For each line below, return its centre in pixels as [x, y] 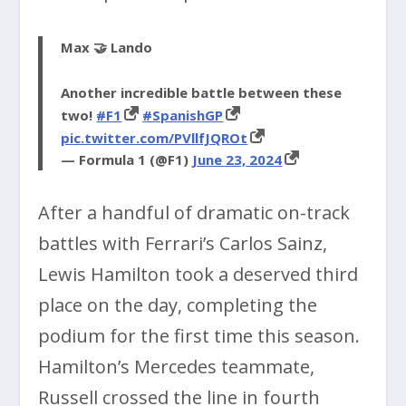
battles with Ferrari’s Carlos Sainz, [183, 244]
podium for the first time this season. [199, 336]
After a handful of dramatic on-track [194, 213]
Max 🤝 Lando [107, 48]
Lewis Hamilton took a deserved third [198, 275]
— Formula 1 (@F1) [127, 160]
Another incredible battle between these [202, 93]
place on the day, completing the [178, 305]
